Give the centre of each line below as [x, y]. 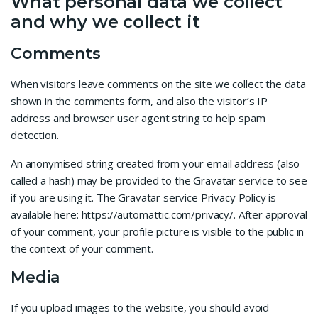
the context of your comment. [82, 248]
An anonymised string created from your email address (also [155, 163]
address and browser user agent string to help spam [138, 117]
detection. [35, 135]
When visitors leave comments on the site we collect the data [159, 83]
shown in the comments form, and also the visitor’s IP [139, 100]
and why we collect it [105, 22]
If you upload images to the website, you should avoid [140, 307]
